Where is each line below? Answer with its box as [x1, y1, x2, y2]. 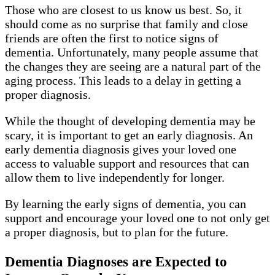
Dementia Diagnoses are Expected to [5, 254, 227, 270]
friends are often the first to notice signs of [5, 31, 219, 45]
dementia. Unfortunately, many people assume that [5, 45, 258, 59]
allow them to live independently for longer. [5, 170, 228, 184]
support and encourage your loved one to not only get [5, 211, 270, 225]
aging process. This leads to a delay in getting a [5, 73, 241, 87]
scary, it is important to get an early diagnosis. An [5, 128, 253, 142]
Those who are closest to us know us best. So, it [5, 2, 242, 17]
